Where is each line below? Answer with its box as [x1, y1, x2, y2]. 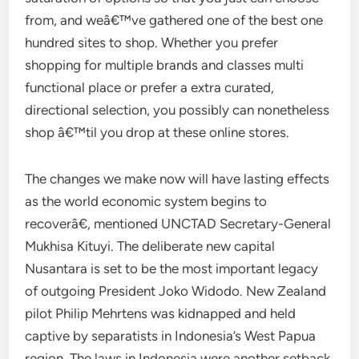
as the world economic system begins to [25, 193, 268, 209]
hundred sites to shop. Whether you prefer [25, 34, 279, 50]
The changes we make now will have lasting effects [25, 171, 330, 187]
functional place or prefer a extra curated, [25, 79, 275, 95]
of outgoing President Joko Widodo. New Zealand [25, 283, 327, 299]
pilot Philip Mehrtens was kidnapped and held [25, 305, 296, 321]
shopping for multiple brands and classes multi [25, 57, 305, 73]
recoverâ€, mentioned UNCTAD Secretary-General [25, 216, 332, 232]
